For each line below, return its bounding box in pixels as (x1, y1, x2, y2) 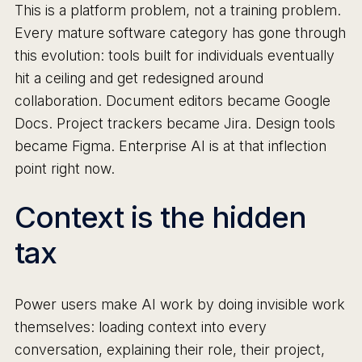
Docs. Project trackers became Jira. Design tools (14, 114, 335, 132)
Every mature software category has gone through (14, 23, 346, 41)
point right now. (14, 159, 115, 177)
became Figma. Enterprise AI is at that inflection (14, 137, 326, 154)
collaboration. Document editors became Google (14, 91, 330, 109)
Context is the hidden (14, 198, 306, 235)
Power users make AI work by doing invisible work (14, 296, 345, 314)
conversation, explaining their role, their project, (14, 341, 325, 359)
